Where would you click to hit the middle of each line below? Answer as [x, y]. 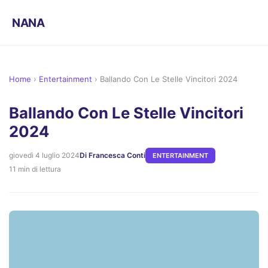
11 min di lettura [35, 169]
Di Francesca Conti [112, 156]
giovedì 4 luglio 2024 [44, 156]
